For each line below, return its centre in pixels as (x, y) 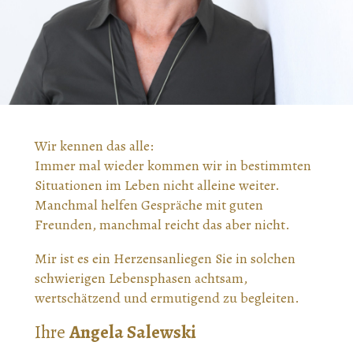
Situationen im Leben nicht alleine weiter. (157, 185)
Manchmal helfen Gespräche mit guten (149, 204)
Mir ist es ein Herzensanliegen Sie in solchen (165, 258)
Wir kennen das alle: (94, 145)
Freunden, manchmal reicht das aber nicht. (162, 224)
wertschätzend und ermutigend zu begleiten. (169, 297)
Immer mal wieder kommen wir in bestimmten (173, 165)
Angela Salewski (133, 332)
